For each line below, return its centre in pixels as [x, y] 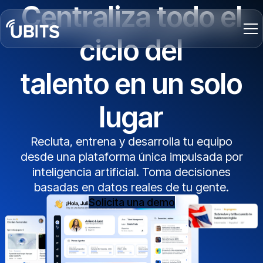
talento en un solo [131, 84]
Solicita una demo [131, 202]
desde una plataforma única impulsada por [131, 157]
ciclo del [131, 50]
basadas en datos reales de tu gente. [131, 187]
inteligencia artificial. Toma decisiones [131, 172]
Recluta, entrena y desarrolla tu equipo [131, 141]
